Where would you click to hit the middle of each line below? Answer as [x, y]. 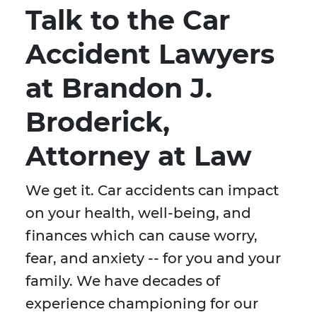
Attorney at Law [139, 156]
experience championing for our [142, 304]
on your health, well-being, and [138, 213]
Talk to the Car [128, 21]
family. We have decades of [123, 281]
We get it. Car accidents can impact [152, 191]
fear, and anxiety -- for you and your [153, 259]
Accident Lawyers [150, 54]
